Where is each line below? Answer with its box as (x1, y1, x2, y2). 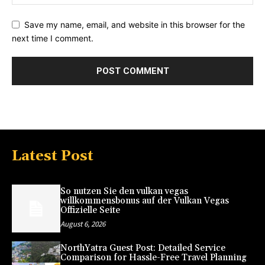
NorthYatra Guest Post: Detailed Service (60, 243, 225, 254)
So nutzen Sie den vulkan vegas (60, 185, 188, 197)
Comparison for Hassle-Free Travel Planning (60, 252, 247, 264)
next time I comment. (12, 33, 93, 43)
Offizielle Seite (60, 204, 120, 216)
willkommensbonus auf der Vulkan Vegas (60, 195, 229, 206)
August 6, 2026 (60, 218, 105, 229)
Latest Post (12, 147, 93, 165)
